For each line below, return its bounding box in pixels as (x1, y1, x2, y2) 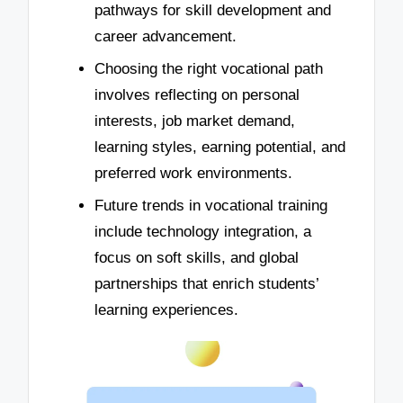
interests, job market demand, (94, 112, 295, 130)
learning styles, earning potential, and (94, 138, 345, 156)
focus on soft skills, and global (94, 248, 299, 266)
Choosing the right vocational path (94, 59, 323, 77)
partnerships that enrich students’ (94, 274, 318, 292)
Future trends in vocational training (94, 196, 327, 214)
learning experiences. (94, 300, 238, 318)
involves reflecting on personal (94, 85, 300, 103)
